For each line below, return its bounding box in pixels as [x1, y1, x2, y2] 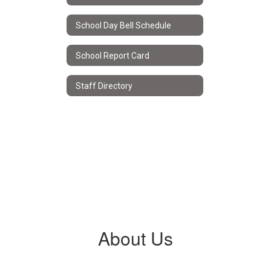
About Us [98, 225, 173, 251]
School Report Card [76, 50, 149, 60]
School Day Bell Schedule [76, 20, 171, 30]
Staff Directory [76, 80, 132, 91]
